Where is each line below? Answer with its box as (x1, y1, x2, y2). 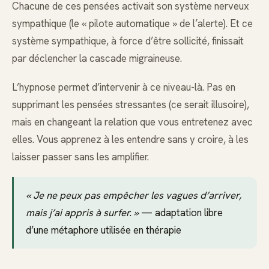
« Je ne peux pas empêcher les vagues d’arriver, (26, 189, 241, 202)
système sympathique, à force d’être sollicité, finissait (12, 34, 244, 47)
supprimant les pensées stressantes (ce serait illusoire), (12, 98, 249, 112)
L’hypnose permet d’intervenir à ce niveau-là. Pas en (12, 80, 235, 94)
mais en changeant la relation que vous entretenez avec (12, 115, 253, 129)
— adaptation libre (139, 206, 223, 220)
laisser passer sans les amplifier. (12, 150, 149, 164)
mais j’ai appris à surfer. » (26, 206, 139, 220)
